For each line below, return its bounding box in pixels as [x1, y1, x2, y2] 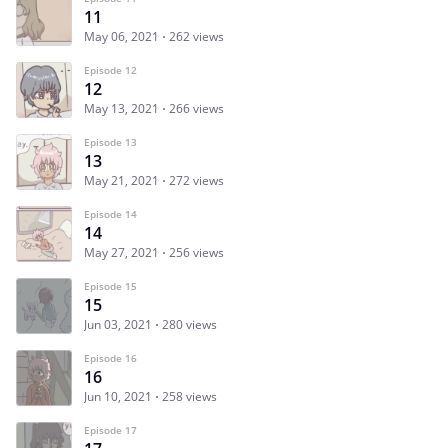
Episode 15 [84, 278, 137, 293]
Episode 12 [84, 62, 137, 77]
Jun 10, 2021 [84, 387, 152, 405]
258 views [162, 387, 217, 405]
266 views [169, 99, 224, 117]
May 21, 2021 [84, 171, 159, 189]
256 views [169, 243, 224, 261]
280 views [162, 315, 217, 333]
